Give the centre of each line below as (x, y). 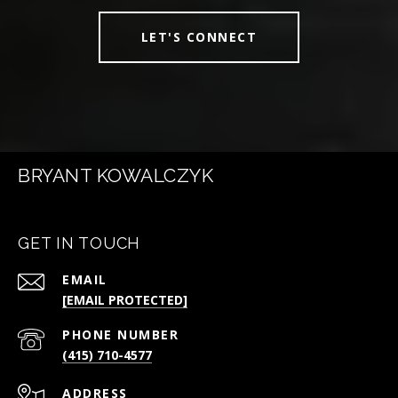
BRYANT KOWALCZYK (115, 176)
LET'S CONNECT (199, 37)
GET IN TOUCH (79, 243)
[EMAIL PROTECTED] (125, 300)
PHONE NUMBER (120, 335)
